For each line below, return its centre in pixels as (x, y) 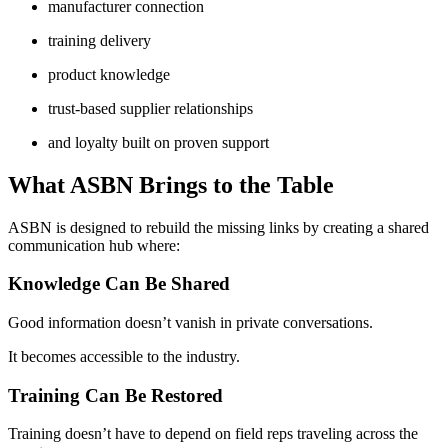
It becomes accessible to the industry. (124, 356)
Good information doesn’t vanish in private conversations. (190, 322)
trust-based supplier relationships (150, 108)
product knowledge (109, 74)
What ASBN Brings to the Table (171, 184)
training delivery (99, 40)
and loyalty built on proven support (158, 142)
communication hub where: (94, 245)
